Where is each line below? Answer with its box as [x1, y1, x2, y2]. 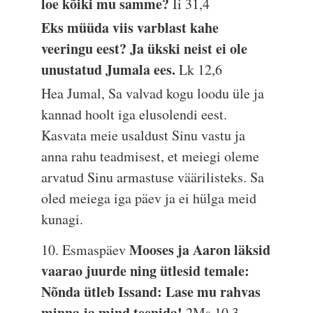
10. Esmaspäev [41, 240, 130, 259]
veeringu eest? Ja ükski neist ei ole [41, 38, 248, 59]
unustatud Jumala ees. [41, 59, 180, 80]
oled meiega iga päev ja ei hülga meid [41, 189, 257, 208]
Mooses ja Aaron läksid [129, 240, 271, 260]
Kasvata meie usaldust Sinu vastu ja [41, 126, 246, 145]
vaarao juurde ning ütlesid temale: [41, 261, 250, 281]
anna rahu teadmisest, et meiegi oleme [41, 147, 260, 166]
